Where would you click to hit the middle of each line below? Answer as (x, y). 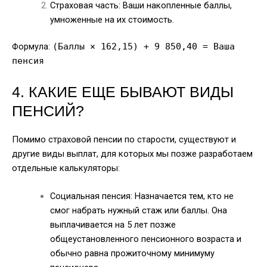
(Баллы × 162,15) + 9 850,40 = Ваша (144, 47)
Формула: (32, 47)
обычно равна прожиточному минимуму (132, 254)
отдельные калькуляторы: (66, 168)
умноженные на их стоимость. (112, 19)
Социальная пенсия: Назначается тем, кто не (142, 196)
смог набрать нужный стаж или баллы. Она (138, 211)
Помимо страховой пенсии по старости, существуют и (124, 139)
